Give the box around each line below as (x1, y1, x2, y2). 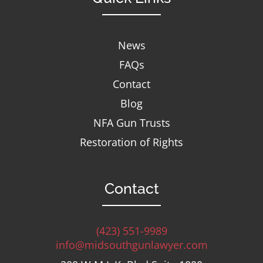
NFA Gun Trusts (93, 116, 170, 130)
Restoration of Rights (80, 135, 183, 150)
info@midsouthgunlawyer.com (55, 238, 208, 252)
